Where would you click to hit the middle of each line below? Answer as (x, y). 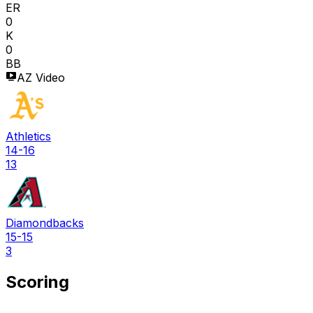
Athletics (28, 137)
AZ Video (41, 78)
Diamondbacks (45, 223)
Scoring (37, 282)
